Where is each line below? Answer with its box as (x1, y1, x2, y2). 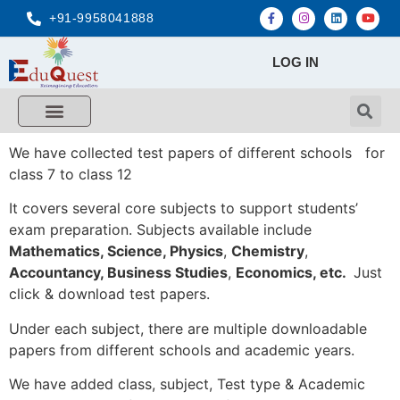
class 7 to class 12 (9, 165, 132, 183)
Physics (170, 242, 223, 261)
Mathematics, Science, (9, 242, 170, 261)
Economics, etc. (236, 263, 354, 282)
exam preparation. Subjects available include (9, 221, 312, 239)
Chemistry (231, 242, 304, 261)
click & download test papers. (9, 285, 210, 304)
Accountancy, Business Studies (9, 263, 228, 282)
